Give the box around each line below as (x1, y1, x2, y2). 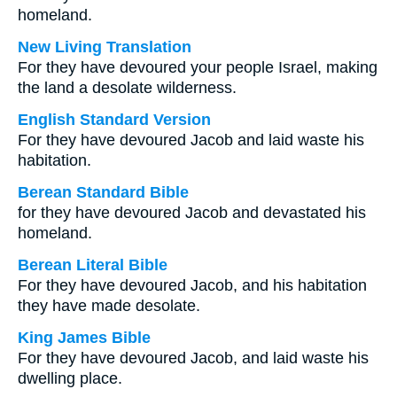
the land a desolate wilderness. (18, 79, 237, 97)
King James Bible (18, 329, 151, 346)
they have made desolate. (18, 297, 200, 315)
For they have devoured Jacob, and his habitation (18, 276, 367, 294)
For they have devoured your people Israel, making (18, 58, 378, 76)
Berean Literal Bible (18, 256, 167, 274)
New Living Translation (18, 38, 191, 56)
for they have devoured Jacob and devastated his (18, 204, 366, 222)
